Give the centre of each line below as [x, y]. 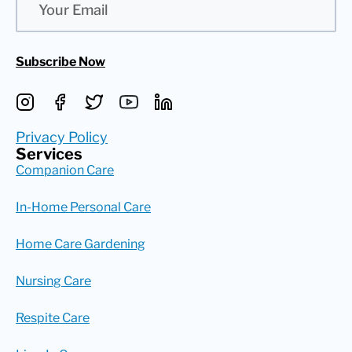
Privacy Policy [62, 137]
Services [49, 154]
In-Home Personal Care [83, 207]
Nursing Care [53, 280]
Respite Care [53, 317]
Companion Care [65, 170]
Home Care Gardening [81, 244]
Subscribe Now [60, 62]
